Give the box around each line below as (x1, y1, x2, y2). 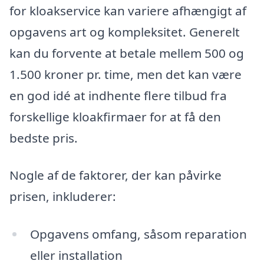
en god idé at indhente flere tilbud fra (9, 87, 227, 104)
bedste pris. (9, 129, 78, 146)
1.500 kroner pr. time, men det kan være (9, 65, 242, 82)
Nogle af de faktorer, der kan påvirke (9, 167, 222, 184)
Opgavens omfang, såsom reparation (29, 225, 247, 242)
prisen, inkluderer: (9, 188, 116, 205)
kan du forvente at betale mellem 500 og (9, 44, 244, 61)
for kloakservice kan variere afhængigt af (9, 2, 246, 19)
